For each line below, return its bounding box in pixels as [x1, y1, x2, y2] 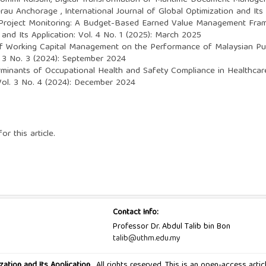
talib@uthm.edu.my [112, 231, 180, 246]
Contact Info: [112, 205, 159, 220]
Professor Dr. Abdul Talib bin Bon [112, 219, 230, 234]
